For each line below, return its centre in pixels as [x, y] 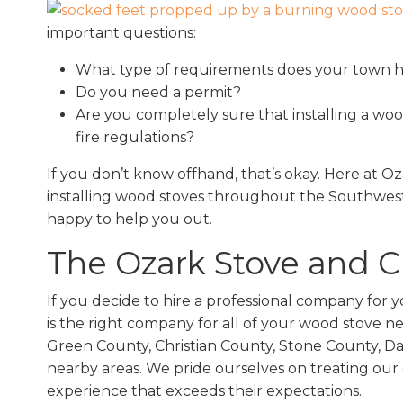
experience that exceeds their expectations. [204, 391]
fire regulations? [135, 138]
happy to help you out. [130, 219]
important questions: [121, 33]
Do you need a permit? [158, 93]
